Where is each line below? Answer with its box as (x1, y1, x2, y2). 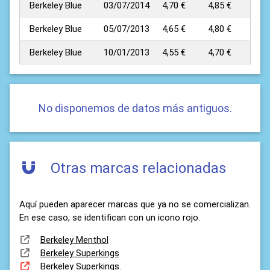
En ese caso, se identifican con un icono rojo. (19, 212, 200, 223)
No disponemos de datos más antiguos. (38, 101, 232, 115)
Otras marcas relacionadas (47, 159, 226, 177)
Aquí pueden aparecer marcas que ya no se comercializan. (19, 198, 251, 210)
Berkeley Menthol (40, 234, 108, 245)
